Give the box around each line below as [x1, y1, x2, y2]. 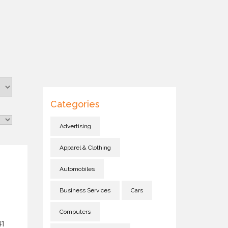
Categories [50, 99, 100, 109]
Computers [59, 208, 91, 215]
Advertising [59, 123, 91, 130]
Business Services [59, 187, 110, 194]
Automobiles [59, 165, 95, 173]
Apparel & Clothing [59, 144, 111, 151]
